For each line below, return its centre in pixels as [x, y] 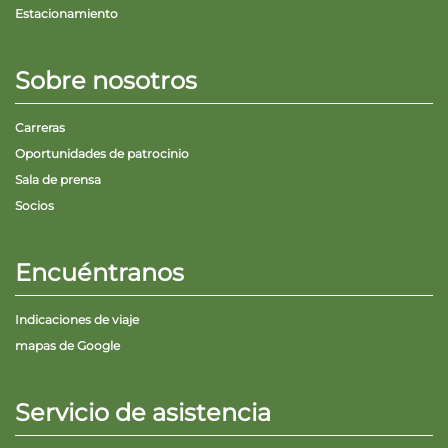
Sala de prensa [58, 179]
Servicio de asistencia [143, 412]
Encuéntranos [99, 272]
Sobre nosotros [106, 80]
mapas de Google [67, 345]
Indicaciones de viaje [77, 319]
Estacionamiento [66, 13]
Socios [34, 205]
